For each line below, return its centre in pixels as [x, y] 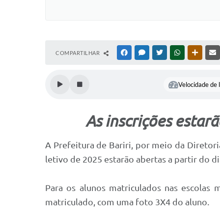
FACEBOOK [143, 53]
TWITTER [176, 53]
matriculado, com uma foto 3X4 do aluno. [127, 202]
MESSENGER [162, 53]
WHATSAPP [196, 53]
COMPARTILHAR [78, 53]
